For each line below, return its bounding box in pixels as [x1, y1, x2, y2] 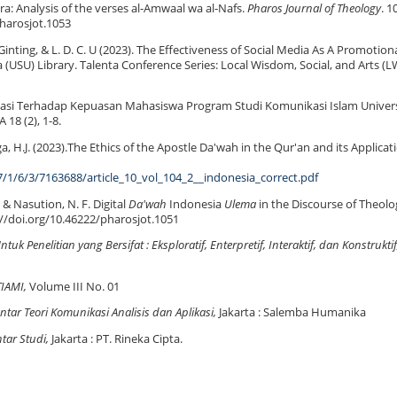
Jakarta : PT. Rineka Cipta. [51, 331, 183, 347]
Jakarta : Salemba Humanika [216, 305, 366, 321]
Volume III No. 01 [27, 278, 120, 294]
